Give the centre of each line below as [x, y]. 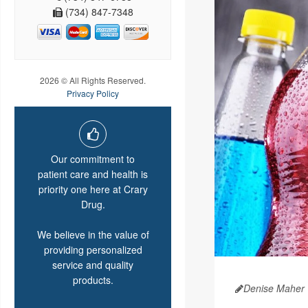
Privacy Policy [93, 93]
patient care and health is [93, 174]
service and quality [93, 265]
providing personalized [93, 250]
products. [93, 280]
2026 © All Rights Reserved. [93, 80]
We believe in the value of [93, 235]
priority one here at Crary [93, 189]
